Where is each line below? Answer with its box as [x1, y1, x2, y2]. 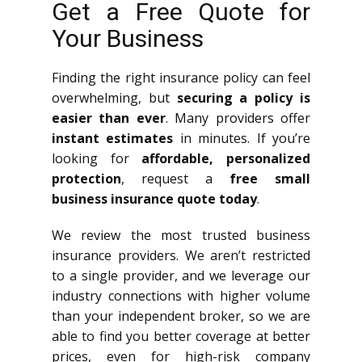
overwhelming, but [52, 88, 177, 107]
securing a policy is [176, 88, 311, 107]
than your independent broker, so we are [52, 306, 310, 325]
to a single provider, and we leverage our [52, 266, 310, 284]
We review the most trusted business [52, 225, 310, 244]
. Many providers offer [165, 108, 311, 127]
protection [52, 169, 121, 187]
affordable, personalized [141, 149, 311, 167]
